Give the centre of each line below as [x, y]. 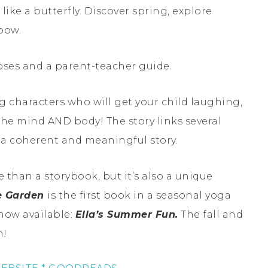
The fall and [210, 214]
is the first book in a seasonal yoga [139, 195]
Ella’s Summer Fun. [127, 214]
